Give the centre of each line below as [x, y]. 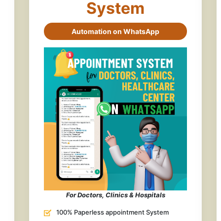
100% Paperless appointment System [112, 212]
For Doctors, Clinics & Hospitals [115, 195]
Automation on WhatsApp [115, 31]
